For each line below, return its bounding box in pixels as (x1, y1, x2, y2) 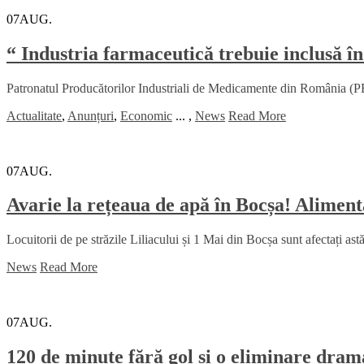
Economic (120, 108, 172, 123)
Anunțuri (67, 108, 114, 123)
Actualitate (6, 108, 62, 123)
